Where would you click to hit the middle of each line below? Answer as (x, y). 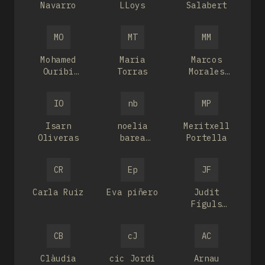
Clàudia (59, 258)
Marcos (207, 60)
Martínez (207, 83)
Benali (58, 83)
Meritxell (207, 126)
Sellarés (207, 216)
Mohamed (59, 60)
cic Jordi (132, 258)
